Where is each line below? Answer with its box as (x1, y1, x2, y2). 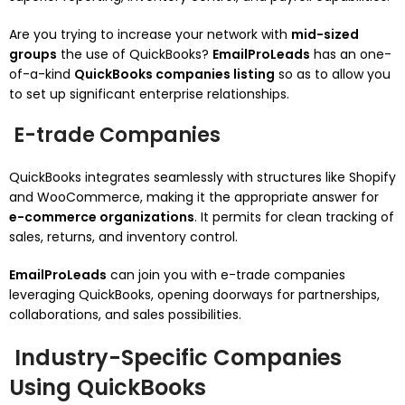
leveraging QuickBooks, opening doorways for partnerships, (9, 286, 380, 304)
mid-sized (291, 25, 359, 43)
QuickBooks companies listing (74, 65, 275, 83)
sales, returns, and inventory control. (9, 228, 238, 246)
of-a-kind (9, 65, 74, 83)
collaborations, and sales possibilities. (9, 306, 241, 324)
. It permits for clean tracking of (194, 208, 394, 226)
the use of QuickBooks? (57, 45, 212, 63)
